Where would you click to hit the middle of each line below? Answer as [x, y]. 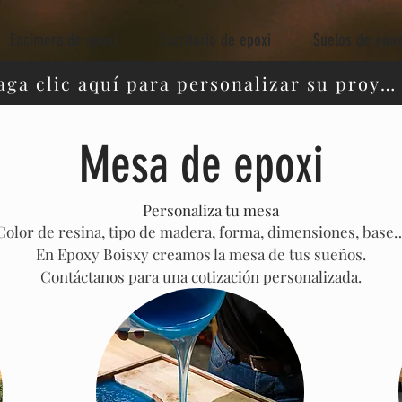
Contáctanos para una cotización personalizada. [201, 276]
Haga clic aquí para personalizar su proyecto [388, 83]
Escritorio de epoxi [216, 40]
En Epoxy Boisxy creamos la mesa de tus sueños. [201, 254]
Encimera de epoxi [64, 40]
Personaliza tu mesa [210, 210]
